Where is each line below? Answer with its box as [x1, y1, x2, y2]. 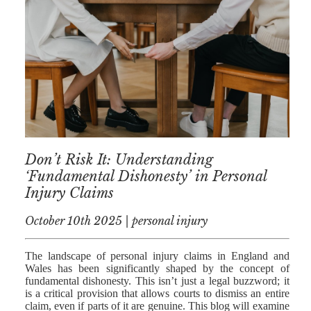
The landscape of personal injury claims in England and [24, 250, 289, 262]
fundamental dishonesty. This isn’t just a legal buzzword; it [24, 275, 289, 287]
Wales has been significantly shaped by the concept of [24, 262, 289, 275]
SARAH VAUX [69, 80, 138, 94]
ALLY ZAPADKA [69, 53, 148, 67]
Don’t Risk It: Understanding [24, 151, 213, 168]
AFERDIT [69, 12, 116, 26]
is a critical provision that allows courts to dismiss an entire [24, 287, 289, 300]
